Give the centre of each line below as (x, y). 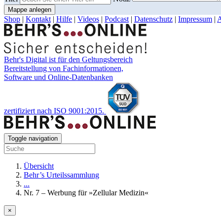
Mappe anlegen (30, 10)
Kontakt (38, 19)
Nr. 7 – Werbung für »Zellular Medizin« (86, 193)
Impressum (195, 19)
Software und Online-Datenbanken (58, 77)
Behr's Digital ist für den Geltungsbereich (68, 60)
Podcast (117, 19)
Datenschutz (153, 19)
